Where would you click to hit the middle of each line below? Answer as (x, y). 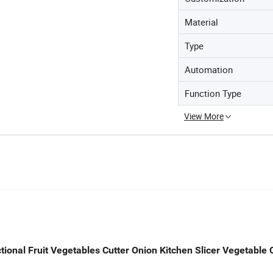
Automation (209, 69)
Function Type (213, 93)
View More (204, 116)
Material (201, 22)
